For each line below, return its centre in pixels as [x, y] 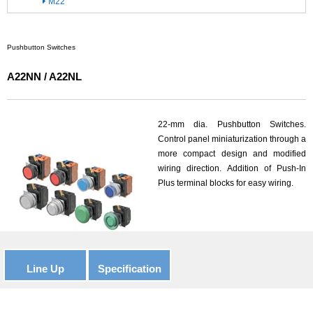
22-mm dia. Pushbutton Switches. [232, 124]
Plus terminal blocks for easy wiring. [226, 183]
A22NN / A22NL [44, 77]
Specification [129, 269]
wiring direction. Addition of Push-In [232, 168]
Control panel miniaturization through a [232, 139]
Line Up [45, 269]
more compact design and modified [232, 154]
